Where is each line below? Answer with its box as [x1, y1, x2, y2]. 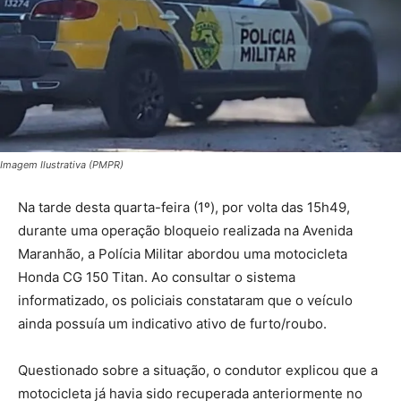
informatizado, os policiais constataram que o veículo [18, 291, 353, 309]
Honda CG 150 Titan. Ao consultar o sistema [18, 268, 295, 286]
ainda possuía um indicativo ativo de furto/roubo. [18, 314, 327, 332]
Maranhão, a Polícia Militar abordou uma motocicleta [18, 244, 347, 262]
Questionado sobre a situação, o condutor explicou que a [18, 361, 378, 379]
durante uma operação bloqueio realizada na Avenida [18, 221, 353, 239]
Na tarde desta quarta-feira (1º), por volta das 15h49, [18, 198, 350, 216]
